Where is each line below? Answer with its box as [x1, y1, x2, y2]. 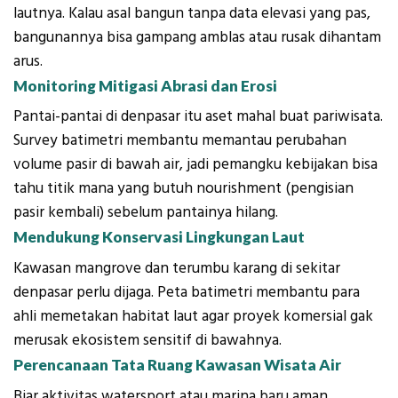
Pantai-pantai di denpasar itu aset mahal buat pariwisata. [13, 106, 383, 128]
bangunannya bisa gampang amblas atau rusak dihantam [13, 26, 381, 48]
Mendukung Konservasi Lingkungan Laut [13, 227, 305, 247]
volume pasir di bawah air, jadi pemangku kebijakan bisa [13, 154, 378, 176]
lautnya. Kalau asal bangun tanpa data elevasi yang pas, [13, 2, 370, 24]
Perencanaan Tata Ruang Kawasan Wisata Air [13, 354, 341, 374]
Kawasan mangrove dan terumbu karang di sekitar [13, 257, 340, 279]
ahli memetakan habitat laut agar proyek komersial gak [13, 305, 373, 327]
